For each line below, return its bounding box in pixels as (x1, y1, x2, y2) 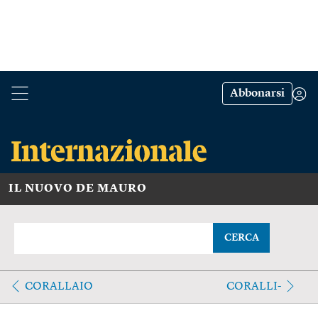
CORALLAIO (25, 280, 93, 292)
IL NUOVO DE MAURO (9, 182, 147, 194)
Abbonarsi (230, 88, 285, 99)
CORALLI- (226, 280, 281, 292)
